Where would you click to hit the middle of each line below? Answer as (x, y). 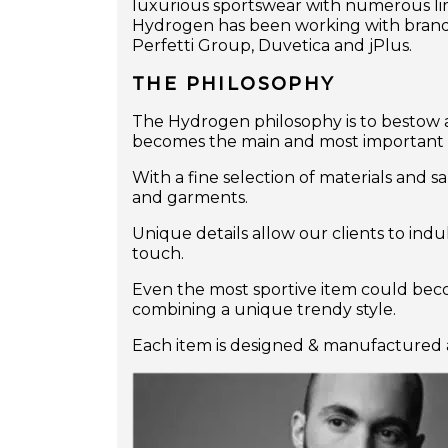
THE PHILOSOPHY (234, 84)
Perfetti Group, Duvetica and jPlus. (272, 46)
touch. (158, 254)
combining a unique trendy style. (264, 310)
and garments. (190, 198)
